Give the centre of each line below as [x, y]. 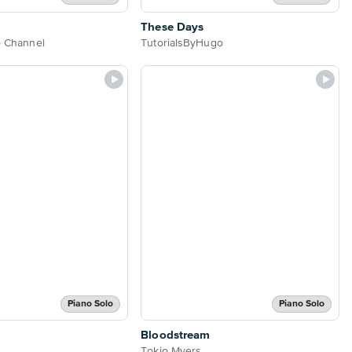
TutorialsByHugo [182, 44]
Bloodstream [176, 335]
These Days [172, 27]
